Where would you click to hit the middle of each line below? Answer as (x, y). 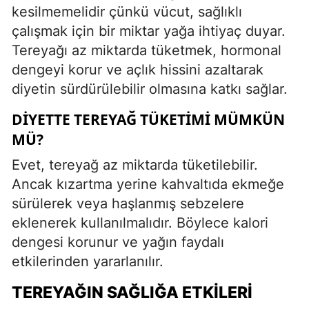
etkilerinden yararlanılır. (88, 261)
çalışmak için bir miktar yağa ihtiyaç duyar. (149, 31)
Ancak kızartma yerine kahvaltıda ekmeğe (148, 184)
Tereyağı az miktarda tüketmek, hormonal (147, 50)
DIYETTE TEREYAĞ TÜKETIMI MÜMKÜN (148, 119)
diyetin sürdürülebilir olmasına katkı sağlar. (150, 89)
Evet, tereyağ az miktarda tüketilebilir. (135, 165)
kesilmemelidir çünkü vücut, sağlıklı (127, 11)
